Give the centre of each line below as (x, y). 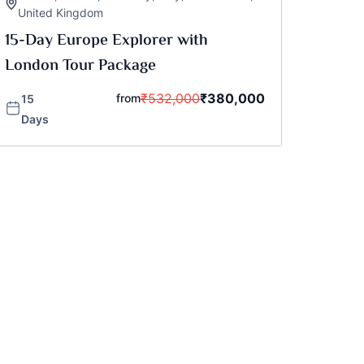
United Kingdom (61, 13)
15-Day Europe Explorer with (106, 41)
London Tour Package (80, 67)
